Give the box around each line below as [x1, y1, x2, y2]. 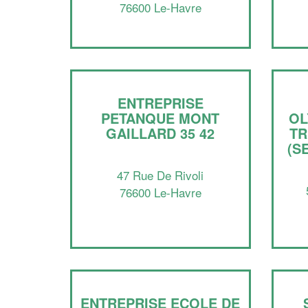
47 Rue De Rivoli [117, 166, 204, 184]
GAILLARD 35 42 [106, 122, 215, 143]
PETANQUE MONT [101, 107, 220, 128]
